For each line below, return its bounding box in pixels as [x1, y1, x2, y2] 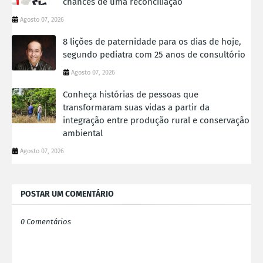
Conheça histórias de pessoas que [63, 89, 198, 100]
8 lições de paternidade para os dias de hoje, [63, 36, 241, 47]
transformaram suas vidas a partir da [63, 102, 210, 113]
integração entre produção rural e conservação [63, 114, 249, 126]
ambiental [63, 127, 103, 139]
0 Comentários [21, 217, 71, 226]
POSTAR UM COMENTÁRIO [21, 188, 114, 199]
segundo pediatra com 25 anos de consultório [63, 49, 245, 60]
